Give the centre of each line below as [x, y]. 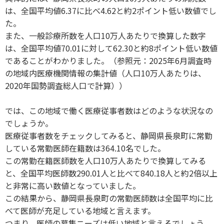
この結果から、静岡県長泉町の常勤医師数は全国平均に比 [109, 198]
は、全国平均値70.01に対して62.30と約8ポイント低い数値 [111, 48]
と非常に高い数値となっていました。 [73, 185]
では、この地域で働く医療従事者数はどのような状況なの [109, 110]
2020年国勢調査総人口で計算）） [66, 85]
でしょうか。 [29, 123]
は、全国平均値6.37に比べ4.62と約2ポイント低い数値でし [111, 10]
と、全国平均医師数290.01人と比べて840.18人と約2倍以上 [111, 173]
